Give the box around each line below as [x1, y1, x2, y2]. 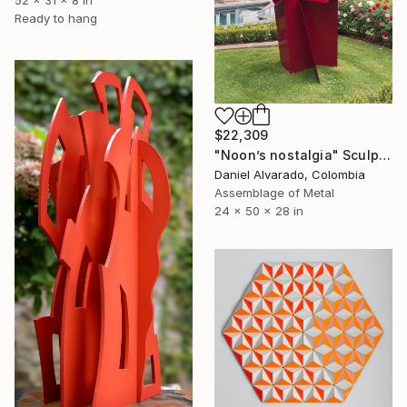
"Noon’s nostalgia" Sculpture [378, 147, 391, 164]
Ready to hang [15, 10, 97, 25]
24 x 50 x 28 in [214, 203, 303, 219]
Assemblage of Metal [214, 185, 334, 201]
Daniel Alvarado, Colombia [214, 167, 365, 183]
